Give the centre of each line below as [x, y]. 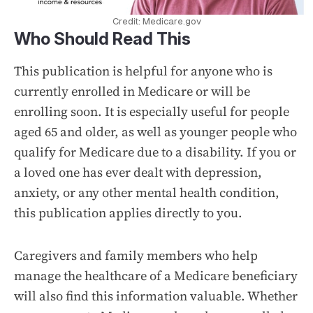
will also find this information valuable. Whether [156, 296]
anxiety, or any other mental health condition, [147, 192]
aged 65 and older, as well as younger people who [155, 131]
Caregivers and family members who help [136, 255]
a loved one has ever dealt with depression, [138, 172]
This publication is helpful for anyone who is [143, 71]
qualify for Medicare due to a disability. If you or [155, 152]
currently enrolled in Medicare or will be [132, 91]
